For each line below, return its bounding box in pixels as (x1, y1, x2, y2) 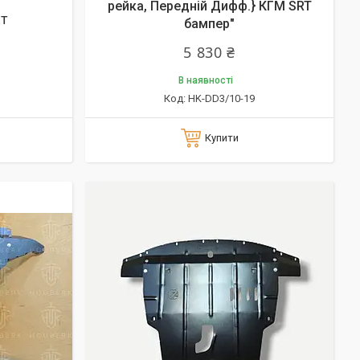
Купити (204, 132, 239, 144)
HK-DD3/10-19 (188, 92, 255, 104)
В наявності (178, 75, 233, 86)
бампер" (184, 16, 235, 31)
